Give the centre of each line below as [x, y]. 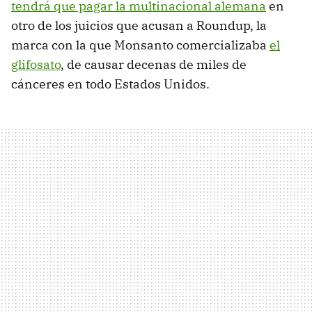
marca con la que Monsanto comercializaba [140, 45]
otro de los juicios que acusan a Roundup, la [139, 25]
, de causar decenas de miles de [154, 64]
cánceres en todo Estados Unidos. [110, 84]
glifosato [36, 64]
